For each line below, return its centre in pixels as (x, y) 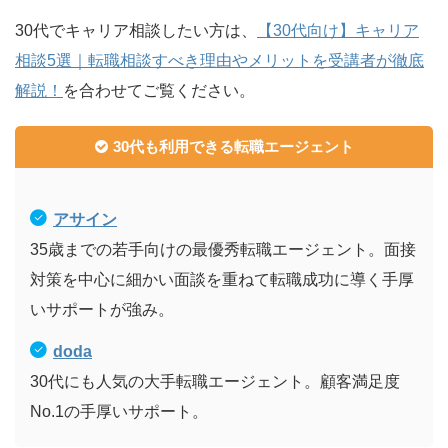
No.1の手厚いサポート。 (119, 411)
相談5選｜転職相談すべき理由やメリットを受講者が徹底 (219, 60)
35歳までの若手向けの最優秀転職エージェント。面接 (223, 249)
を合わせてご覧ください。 (159, 90)
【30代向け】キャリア (338, 30)
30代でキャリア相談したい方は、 (136, 30)
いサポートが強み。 (102, 309)
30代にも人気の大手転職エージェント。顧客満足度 (215, 381)
